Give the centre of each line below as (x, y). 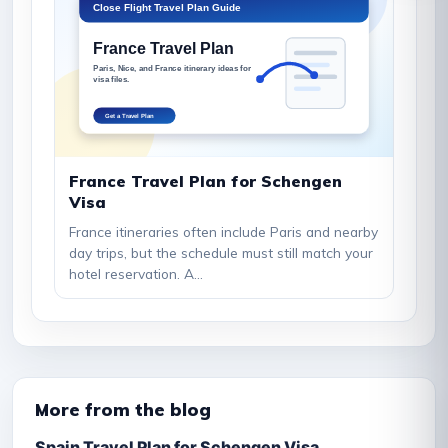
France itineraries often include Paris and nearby (223, 231)
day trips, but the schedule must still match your (221, 252)
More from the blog (123, 409)
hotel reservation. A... (136, 273)
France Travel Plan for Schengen (205, 180)
